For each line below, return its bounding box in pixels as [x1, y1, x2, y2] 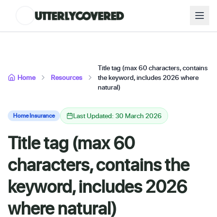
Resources [51, 73, 82, 82]
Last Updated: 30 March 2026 [73, 111, 162, 120]
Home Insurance [13, 111, 55, 120]
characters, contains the [8, 153, 189, 176]
